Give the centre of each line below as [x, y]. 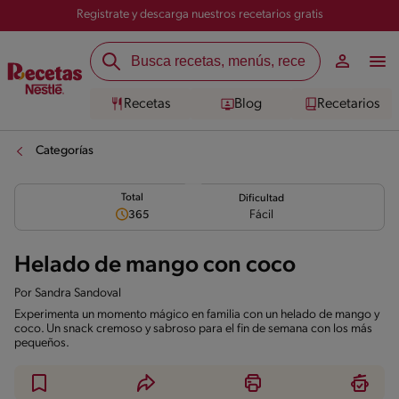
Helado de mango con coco [155, 266]
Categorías [65, 151]
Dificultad [261, 198]
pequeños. [42, 343]
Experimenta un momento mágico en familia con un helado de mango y [197, 315]
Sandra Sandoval [78, 293]
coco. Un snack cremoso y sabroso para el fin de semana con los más [193, 329]
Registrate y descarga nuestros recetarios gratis [199, 15]
